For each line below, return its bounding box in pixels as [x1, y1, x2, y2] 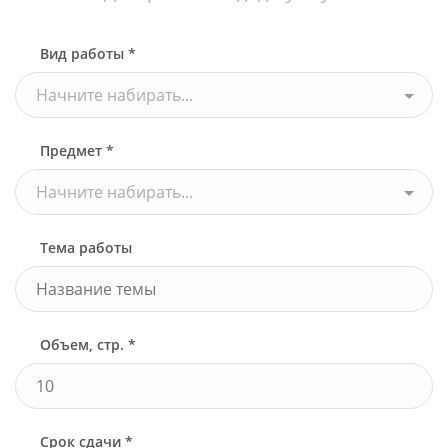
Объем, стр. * [40, 335, 136, 355]
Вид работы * [40, 44, 136, 64]
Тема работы [40, 238, 132, 258]
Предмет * [40, 141, 114, 161]
